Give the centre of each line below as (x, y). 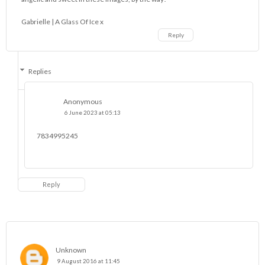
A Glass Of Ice (77, 21)
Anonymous (83, 101)
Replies (40, 71)
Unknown (71, 250)
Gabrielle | (38, 21)
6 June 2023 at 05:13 (93, 112)
